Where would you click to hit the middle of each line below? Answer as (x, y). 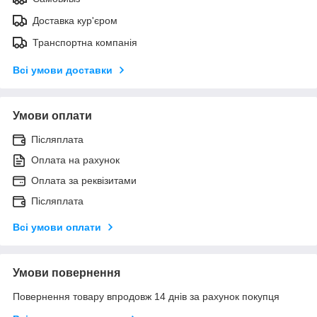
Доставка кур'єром (75, 21)
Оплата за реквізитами (84, 181)
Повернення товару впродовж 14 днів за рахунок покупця (146, 297)
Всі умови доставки (63, 70)
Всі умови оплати (57, 227)
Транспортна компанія (85, 43)
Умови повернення (67, 273)
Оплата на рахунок (75, 160)
